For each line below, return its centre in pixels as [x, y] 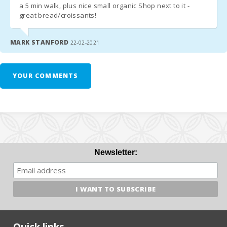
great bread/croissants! [58, 15]
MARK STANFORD [40, 42]
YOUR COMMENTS [46, 75]
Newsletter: [116, 152]
